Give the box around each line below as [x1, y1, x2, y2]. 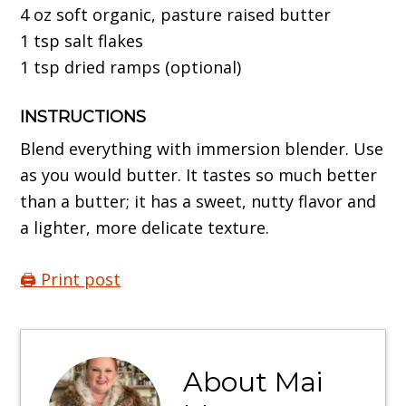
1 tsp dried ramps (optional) [20, 55, 242, 78]
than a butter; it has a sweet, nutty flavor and [20, 189, 377, 212]
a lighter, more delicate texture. [20, 216, 270, 238]
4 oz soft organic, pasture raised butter [20, 3, 332, 25]
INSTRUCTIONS [20, 106, 147, 127]
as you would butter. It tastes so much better [20, 163, 378, 186]
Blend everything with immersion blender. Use [20, 137, 384, 159]
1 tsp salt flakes [20, 29, 144, 52]
